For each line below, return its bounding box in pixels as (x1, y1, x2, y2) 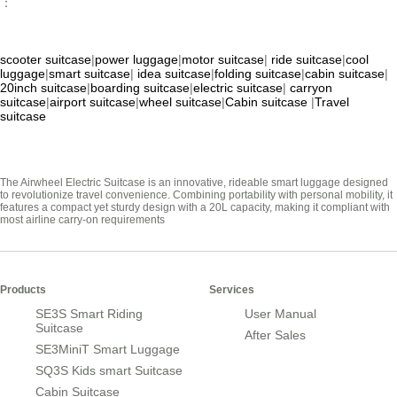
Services (209, 284, 254, 297)
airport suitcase (50, 95, 136, 110)
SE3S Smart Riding (35, 307, 143, 322)
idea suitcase (137, 66, 211, 82)
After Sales (245, 328, 306, 343)
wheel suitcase (139, 95, 222, 110)
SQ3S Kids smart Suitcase (35, 363, 183, 378)
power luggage (95, 52, 178, 67)
